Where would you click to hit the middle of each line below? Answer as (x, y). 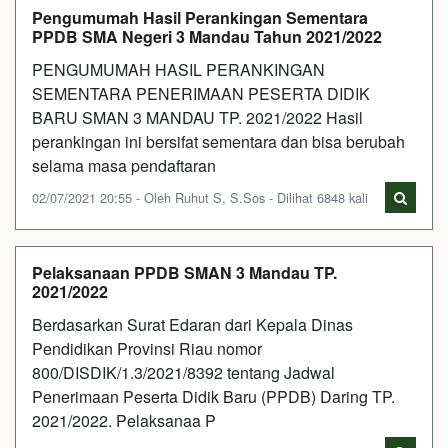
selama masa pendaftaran (124, 165)
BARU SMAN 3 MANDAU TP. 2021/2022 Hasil (197, 117)
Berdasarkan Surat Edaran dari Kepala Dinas (192, 324)
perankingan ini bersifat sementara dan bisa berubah (218, 141)
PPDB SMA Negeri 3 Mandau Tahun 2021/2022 (207, 36)
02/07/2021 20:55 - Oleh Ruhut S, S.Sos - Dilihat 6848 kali (200, 197)
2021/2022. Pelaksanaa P (124, 420)
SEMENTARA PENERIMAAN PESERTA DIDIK (201, 93)
